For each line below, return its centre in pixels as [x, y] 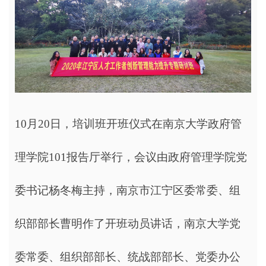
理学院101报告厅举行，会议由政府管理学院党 [131, 157]
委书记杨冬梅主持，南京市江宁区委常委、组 [128, 191]
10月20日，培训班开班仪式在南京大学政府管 [128, 124]
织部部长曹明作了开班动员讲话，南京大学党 [128, 224]
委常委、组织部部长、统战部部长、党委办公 [128, 257]
